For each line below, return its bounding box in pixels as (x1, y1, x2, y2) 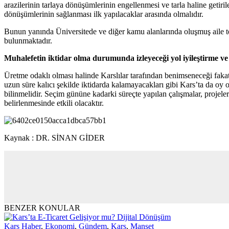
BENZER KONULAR (4, 203, 80, 212)
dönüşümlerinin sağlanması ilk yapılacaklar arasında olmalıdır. (4, 9, 203, 18)
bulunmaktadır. (4, 36, 52, 45)
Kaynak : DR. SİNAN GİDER (4, 133, 105, 142)
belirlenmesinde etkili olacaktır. (4, 98, 104, 107)
